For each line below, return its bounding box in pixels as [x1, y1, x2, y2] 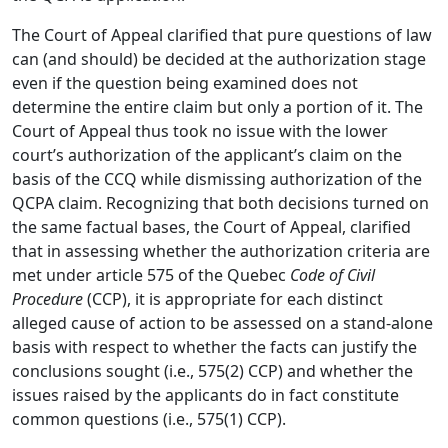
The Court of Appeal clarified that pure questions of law [12, 24, 432, 47]
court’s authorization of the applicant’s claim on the [12, 144, 402, 167]
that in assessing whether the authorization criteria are [12, 240, 430, 263]
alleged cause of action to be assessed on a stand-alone [12, 312, 433, 335]
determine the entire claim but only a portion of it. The [12, 96, 423, 119]
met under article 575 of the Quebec [12, 264, 290, 287]
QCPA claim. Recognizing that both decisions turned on [12, 192, 429, 215]
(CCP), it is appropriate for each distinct [83, 288, 383, 311]
